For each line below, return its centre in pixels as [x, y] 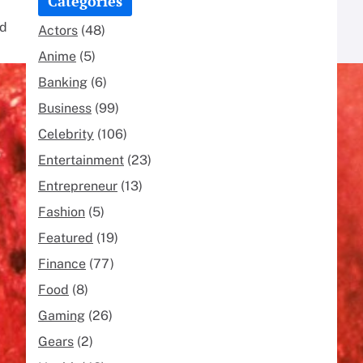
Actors [58, 30]
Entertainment [81, 160]
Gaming [62, 315]
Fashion [62, 211]
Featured [66, 237]
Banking [63, 82]
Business [65, 108]
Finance [62, 263]
